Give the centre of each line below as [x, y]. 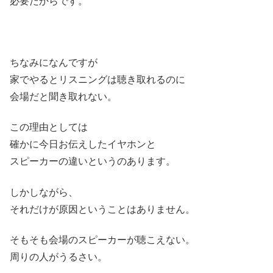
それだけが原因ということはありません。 [102, 209]
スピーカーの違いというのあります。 [93, 161]
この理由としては [49, 127]
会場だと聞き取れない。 [63, 96]
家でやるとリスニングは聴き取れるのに [97, 79]
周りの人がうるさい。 [58, 257]
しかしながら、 [44, 192]
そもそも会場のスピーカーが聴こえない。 [102, 240]
